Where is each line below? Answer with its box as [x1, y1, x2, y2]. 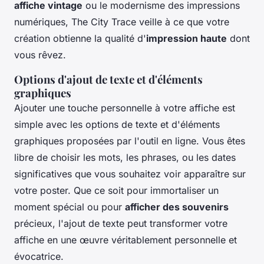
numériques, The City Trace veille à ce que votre [14, 15, 229, 28]
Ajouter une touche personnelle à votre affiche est [14, 101, 235, 114]
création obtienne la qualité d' [14, 32, 146, 44]
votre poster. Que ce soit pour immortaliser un [14, 184, 219, 196]
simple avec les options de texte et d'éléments [14, 118, 220, 130]
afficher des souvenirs [125, 200, 229, 213]
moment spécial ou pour [14, 200, 125, 213]
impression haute [146, 32, 227, 44]
